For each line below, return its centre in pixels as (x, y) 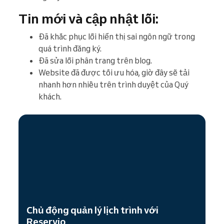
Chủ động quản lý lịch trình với (92, 210)
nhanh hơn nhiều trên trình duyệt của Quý (113, 85)
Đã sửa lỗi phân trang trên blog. (95, 61)
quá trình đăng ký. (70, 49)
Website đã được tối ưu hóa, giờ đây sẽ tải (114, 73)
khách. (50, 97)
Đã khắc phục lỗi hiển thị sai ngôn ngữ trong (117, 37)
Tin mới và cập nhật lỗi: (88, 19)
